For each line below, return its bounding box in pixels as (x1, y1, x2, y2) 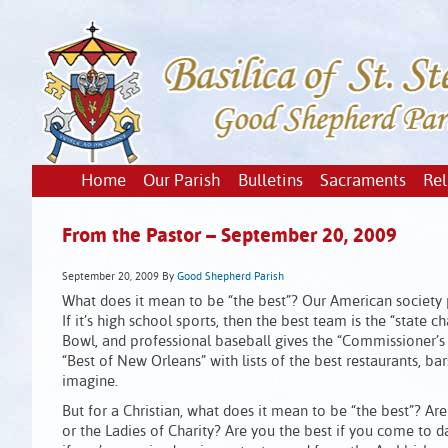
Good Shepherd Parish (177, 271, 284, 283)
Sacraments (319, 173, 406, 190)
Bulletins (237, 173, 303, 190)
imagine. (62, 374, 118, 389)
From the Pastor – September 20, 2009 (62, 226, 397, 247)
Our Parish (142, 173, 221, 190)
